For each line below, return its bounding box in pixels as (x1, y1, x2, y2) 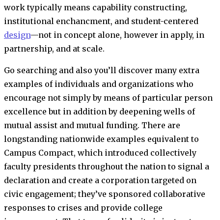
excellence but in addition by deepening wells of (4, 106, 195, 116)
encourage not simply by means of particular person (4, 92, 213, 103)
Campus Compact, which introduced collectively (4, 147, 196, 158)
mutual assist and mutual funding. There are (4, 120, 180, 130)
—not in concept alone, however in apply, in (30, 29, 204, 40)
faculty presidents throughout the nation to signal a (4, 161, 209, 171)
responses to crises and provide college (4, 202, 163, 213)
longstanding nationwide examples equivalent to (4, 134, 199, 144)
